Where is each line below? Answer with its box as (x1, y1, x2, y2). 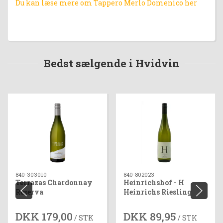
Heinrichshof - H (123, 178, 184, 187)
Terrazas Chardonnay (15, 178, 93, 187)
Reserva (15, 187, 43, 197)
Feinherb (123, 197, 156, 206)
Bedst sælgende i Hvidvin (43, 56, 180, 71)
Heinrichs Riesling (123, 187, 192, 197)
